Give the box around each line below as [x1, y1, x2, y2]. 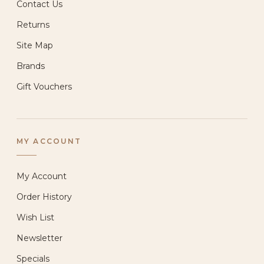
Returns [16, 19, 49, 30]
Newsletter [16, 232, 62, 243]
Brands [16, 60, 45, 71]
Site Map [16, 39, 53, 51]
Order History [16, 191, 72, 202]
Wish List [16, 212, 54, 223]
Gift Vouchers [16, 81, 72, 92]
